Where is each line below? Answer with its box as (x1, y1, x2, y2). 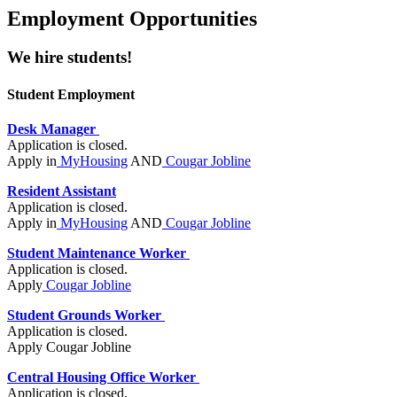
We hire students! (7, 48, 136, 67)
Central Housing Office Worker (7, 369, 196, 385)
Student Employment (7, 86, 135, 102)
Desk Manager (7, 121, 96, 136)
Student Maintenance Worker (7, 245, 186, 261)
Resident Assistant (7, 183, 116, 198)
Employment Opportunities (7, 6, 257, 30)
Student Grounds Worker (7, 307, 161, 323)
